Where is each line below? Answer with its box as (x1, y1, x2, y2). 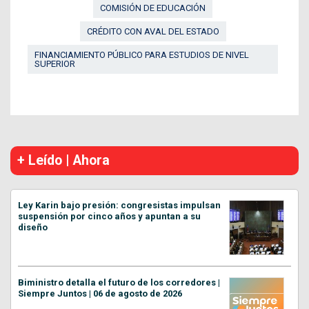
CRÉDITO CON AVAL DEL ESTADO (86, 26, 219, 37)
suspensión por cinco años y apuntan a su (18, 210, 201, 221)
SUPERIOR (34, 58, 75, 69)
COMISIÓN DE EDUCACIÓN (100, 2, 206, 13)
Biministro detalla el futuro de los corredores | (18, 277, 220, 288)
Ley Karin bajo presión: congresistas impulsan (18, 199, 221, 210)
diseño (18, 221, 48, 232)
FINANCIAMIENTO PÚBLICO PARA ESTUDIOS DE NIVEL (34, 49, 249, 60)
